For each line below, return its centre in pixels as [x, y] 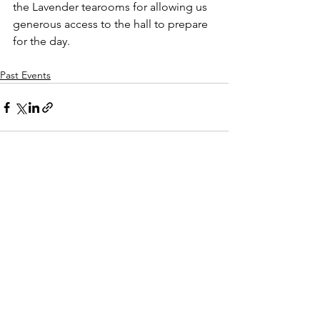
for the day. [41, 41]
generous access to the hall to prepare [112, 24]
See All [213, 188]
